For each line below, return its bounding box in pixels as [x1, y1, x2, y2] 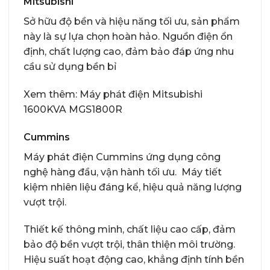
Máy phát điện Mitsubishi [80, 88, 202, 100]
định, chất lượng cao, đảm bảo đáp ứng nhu [24, 46, 234, 58]
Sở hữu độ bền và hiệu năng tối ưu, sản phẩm [24, 16, 240, 28]
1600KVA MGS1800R [24, 103, 122, 115]
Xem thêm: [24, 88, 80, 100]
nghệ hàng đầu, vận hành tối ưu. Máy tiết [24, 166, 222, 178]
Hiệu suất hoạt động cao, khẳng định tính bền [24, 254, 244, 266]
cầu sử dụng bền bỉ [24, 61, 116, 73]
